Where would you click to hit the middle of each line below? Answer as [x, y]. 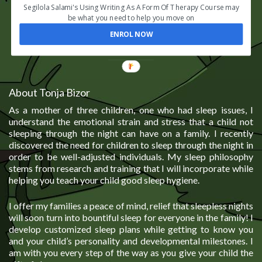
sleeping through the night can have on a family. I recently [131, 133]
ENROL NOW [131, 34]
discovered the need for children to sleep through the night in [131, 144]
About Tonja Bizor [49, 92]
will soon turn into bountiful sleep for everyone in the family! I [131, 217]
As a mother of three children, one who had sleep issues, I [131, 109]
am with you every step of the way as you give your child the [131, 252]
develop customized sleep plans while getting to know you [131, 229]
